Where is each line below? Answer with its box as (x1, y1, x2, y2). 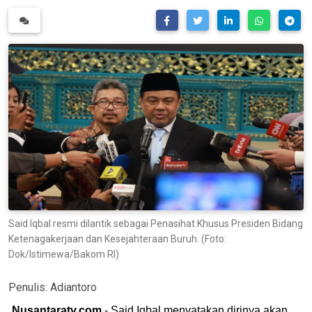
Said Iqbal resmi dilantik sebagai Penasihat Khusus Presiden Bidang (8, 217, 303, 229)
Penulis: (8, 280, 50, 294)
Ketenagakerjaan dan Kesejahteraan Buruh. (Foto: (8, 233, 226, 244)
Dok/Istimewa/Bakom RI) (8, 248, 119, 260)
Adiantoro (50, 280, 97, 294)
